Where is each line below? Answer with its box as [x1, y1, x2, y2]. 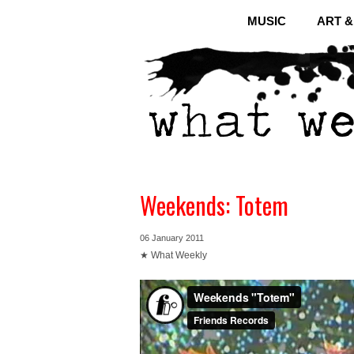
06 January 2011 [140, 233, 204, 243]
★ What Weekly [140, 250, 207, 261]
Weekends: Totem [140, 187, 288, 223]
